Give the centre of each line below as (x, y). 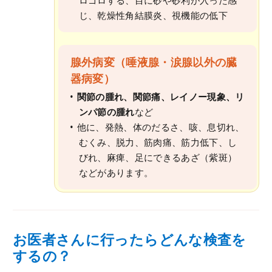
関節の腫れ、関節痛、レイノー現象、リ (161, 97)
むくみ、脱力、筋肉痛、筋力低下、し (158, 142)
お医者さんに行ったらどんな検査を (130, 240)
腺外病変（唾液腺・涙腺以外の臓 (154, 62)
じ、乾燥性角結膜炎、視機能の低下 (153, 15)
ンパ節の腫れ (107, 112)
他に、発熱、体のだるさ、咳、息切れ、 (161, 127)
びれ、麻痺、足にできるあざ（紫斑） (158, 158)
